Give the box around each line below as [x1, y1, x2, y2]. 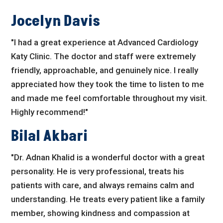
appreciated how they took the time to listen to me [11, 79, 205, 90]
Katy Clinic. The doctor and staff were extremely [11, 51, 196, 62]
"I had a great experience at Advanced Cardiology [11, 37, 199, 48]
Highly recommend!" [11, 107, 89, 117]
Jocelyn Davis [11, 11, 101, 32]
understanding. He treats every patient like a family [11, 194, 205, 205]
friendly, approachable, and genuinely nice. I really [11, 65, 199, 76]
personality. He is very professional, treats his [11, 166, 185, 177]
